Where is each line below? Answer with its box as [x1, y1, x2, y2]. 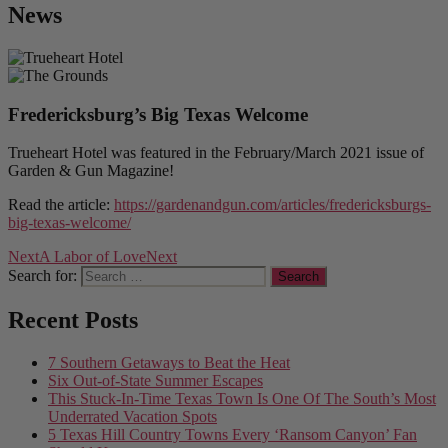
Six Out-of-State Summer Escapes [48, 372, 263, 390]
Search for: [8, 267, 77, 285]
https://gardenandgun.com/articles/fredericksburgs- [114, 196, 431, 214]
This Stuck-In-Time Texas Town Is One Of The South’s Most [48, 390, 436, 408]
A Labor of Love [39, 248, 146, 266]
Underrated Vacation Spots [48, 408, 217, 426]
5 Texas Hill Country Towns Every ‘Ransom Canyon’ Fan [48, 426, 417, 444]
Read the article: [8, 196, 114, 214]
